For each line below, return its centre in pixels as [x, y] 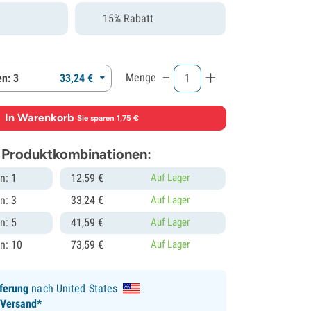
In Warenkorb [40, 117]
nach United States [73, 288]
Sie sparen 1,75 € [108, 118]
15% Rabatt [128, 18]
